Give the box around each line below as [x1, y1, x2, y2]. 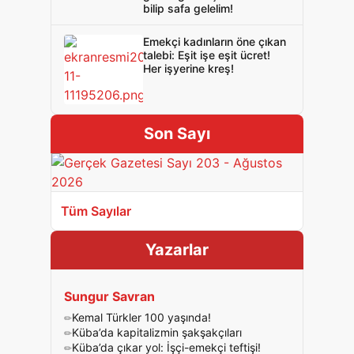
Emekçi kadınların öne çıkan [143, 35, 286, 48]
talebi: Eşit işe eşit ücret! [143, 48, 270, 62]
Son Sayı [144, 124, 210, 143]
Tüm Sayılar [61, 203, 131, 219]
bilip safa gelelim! [143, 2, 233, 15]
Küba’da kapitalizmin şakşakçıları [72, 326, 242, 339]
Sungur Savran [64, 288, 155, 304]
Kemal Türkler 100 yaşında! [72, 311, 211, 324]
